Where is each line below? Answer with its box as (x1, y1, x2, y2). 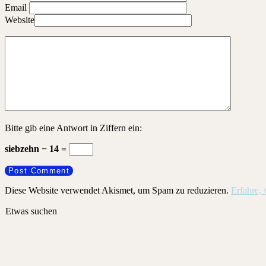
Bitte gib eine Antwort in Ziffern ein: (5, 123, 142, 133)
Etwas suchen (5, 206, 57, 216)
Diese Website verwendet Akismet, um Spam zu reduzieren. (5, 185, 231, 195)
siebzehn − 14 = (5, 144, 69, 154)
